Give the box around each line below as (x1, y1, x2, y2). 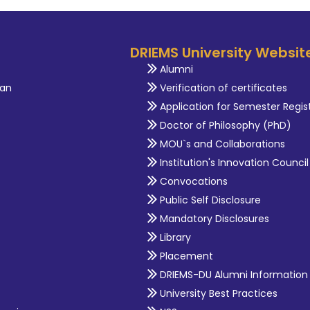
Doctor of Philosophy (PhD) (160, 118, 292, 132)
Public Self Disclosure (160, 192, 262, 207)
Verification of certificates (160, 80, 288, 95)
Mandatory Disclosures (160, 211, 270, 226)
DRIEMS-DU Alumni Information (160, 267, 309, 282)
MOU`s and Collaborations (160, 136, 286, 151)
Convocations (160, 174, 228, 188)
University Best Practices (160, 286, 278, 300)
